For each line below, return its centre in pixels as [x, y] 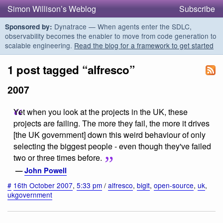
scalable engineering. [40, 45]
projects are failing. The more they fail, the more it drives [111, 123]
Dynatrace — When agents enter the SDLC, [122, 26]
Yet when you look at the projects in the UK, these [101, 112]
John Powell [46, 170]
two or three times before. [58, 158]
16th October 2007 [43, 185]
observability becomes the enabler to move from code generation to [111, 36]
